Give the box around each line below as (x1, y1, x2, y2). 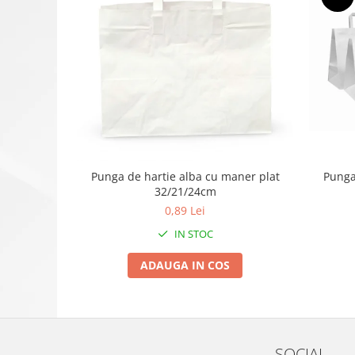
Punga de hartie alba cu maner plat (90, 169, 280, 184)
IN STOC (171, 227, 213, 241)
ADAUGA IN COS (140, 258, 230, 273)
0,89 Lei (165, 203, 205, 218)
